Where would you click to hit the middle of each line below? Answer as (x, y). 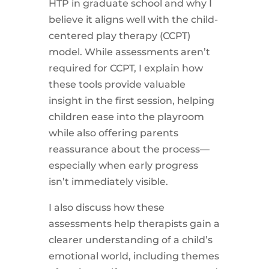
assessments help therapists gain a (134, 223)
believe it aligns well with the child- (133, 19)
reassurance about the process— (129, 149)
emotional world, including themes (134, 256)
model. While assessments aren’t (129, 52)
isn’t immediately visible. (108, 181)
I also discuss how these (106, 207)
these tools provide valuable (117, 84)
